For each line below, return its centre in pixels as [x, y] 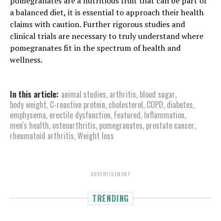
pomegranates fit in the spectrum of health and [95, 48]
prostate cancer [170, 125]
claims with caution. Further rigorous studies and [97, 24]
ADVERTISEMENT [110, 174]
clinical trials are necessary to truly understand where [107, 36]
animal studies [84, 94]
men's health [29, 125]
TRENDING [110, 198]
